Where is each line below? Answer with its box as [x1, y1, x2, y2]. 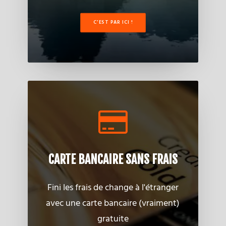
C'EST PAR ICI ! [93, 19, 133, 27]
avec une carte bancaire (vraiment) [46, 196, 180, 211]
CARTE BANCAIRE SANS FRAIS [48, 152, 178, 167]
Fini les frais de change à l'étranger [47, 181, 179, 195]
